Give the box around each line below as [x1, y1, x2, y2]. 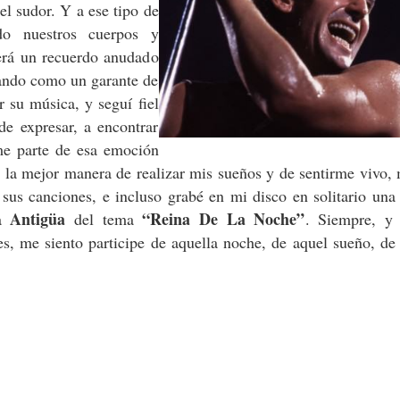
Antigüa [10, 206, 75, 230]
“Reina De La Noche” [142, 206, 305, 230]
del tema [74, 207, 143, 229]
